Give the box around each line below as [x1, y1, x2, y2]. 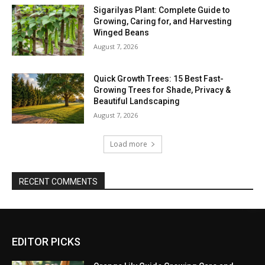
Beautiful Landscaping [93, 96, 180, 106]
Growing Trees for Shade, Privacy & [93, 85, 231, 95]
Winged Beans [93, 28, 150, 38]
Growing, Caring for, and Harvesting [93, 17, 232, 27]
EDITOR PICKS [12, 235, 80, 248]
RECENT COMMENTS [19, 177, 98, 187]
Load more [109, 139, 147, 150]
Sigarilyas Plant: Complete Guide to [93, 5, 231, 15]
